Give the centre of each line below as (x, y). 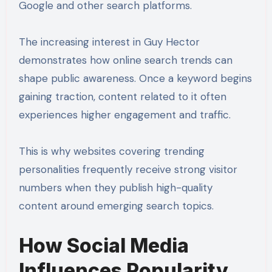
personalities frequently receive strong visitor (128, 169)
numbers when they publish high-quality (115, 187)
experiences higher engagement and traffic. (124, 114)
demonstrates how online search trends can (125, 60)
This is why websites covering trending (111, 151)
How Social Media (104, 245)
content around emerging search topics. (116, 206)
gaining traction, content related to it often (122, 96)
